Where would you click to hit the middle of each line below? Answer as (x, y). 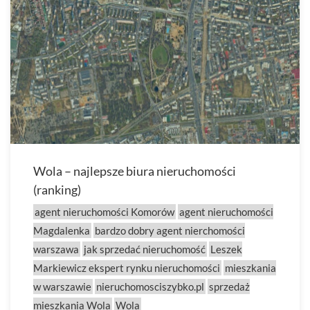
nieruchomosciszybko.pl (150, 286)
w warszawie (62, 286)
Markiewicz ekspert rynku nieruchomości (127, 268)
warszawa (56, 249)
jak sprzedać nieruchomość (145, 249)
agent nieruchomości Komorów (104, 212)
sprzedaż (229, 286)
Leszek (226, 249)
